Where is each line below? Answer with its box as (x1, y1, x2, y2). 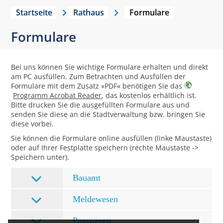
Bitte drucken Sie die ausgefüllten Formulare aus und (11, 100, 190, 110)
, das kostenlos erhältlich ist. (102, 91, 197, 100)
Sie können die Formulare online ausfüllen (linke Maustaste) (11, 133, 212, 143)
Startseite (16, 7, 53, 18)
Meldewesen (73, 194, 118, 204)
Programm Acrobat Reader (13, 91, 102, 100)
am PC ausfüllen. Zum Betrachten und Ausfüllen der (11, 72, 186, 81)
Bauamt (73, 173, 101, 183)
